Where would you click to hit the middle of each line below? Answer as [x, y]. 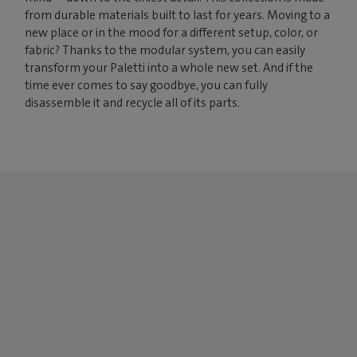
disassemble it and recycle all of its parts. [133, 103]
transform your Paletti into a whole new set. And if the [169, 68]
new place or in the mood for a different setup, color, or [172, 33]
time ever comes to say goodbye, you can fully [147, 86]
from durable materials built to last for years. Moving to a [178, 16]
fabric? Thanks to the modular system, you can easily [165, 51]
